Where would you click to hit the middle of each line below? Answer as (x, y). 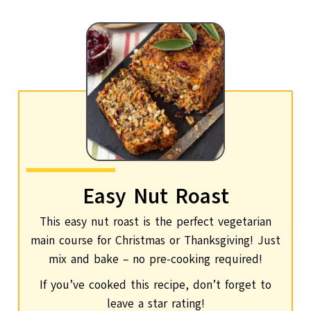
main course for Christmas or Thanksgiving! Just (155, 241)
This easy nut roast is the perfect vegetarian (155, 222)
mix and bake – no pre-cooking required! (155, 260)
